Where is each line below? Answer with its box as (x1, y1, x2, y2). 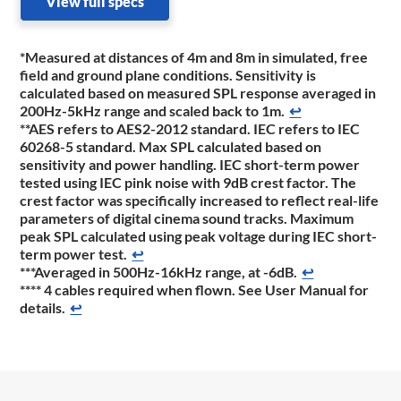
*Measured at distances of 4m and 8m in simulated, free (20, 48, 369, 66)
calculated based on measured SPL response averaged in (20, 84, 377, 102)
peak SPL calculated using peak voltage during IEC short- (20, 227, 378, 245)
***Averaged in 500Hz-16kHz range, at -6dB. (20, 263, 298, 281)
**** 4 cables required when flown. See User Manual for (20, 281, 370, 299)
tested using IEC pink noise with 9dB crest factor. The (20, 174, 357, 192)
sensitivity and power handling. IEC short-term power (20, 156, 361, 174)
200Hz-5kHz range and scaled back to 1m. (20, 102, 286, 120)
